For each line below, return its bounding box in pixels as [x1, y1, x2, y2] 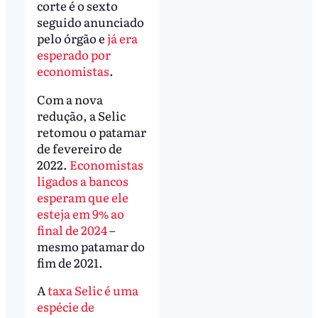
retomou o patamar [36, 122, 146, 141]
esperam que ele [36, 187, 128, 206]
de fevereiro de [36, 138, 122, 157]
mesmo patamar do [36, 236, 145, 255]
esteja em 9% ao [36, 204, 124, 222]
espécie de [36, 297, 94, 316]
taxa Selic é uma [47, 281, 138, 300]
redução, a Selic [36, 106, 126, 124]
